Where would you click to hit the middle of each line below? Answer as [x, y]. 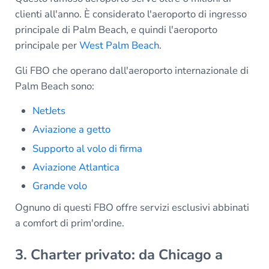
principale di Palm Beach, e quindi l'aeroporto [116, 30]
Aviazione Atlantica [76, 168]
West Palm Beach [119, 46]
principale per [47, 46]
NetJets [49, 111]
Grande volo [60, 186]
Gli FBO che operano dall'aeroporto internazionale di [131, 71]
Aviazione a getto [73, 130]
